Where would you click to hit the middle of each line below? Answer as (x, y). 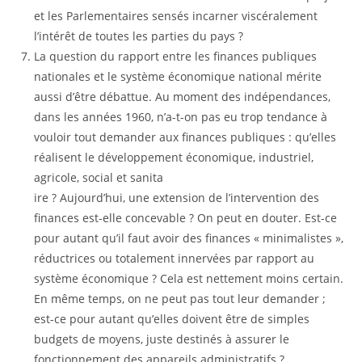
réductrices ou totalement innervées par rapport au (175, 258)
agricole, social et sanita (99, 177)
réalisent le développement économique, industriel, (174, 157)
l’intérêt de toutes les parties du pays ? (139, 36)
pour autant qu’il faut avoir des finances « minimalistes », (189, 238)
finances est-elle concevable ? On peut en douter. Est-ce (186, 218)
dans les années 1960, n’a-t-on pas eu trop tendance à (181, 117)
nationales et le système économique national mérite (178, 76)
